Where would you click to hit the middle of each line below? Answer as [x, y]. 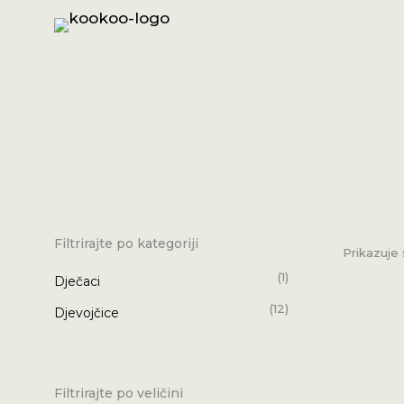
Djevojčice [87, 312]
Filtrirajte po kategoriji [126, 243]
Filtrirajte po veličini [119, 394]
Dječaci [77, 281]
